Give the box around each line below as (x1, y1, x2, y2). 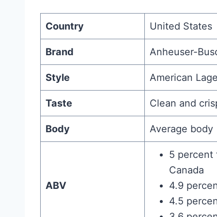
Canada (169, 164, 204, 176)
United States (150, 20, 212, 32)
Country (46, 20, 84, 32)
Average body (150, 123, 213, 135)
